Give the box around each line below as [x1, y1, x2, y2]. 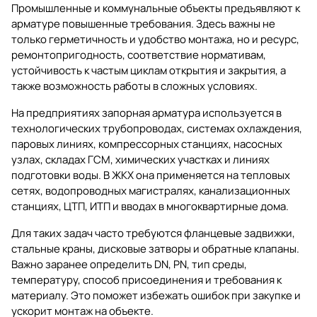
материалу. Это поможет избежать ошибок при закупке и [11, 287, 301, 303]
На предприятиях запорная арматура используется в [11, 105, 282, 120]
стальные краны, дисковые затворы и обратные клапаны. [11, 241, 299, 256]
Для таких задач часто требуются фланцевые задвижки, [11, 225, 295, 241]
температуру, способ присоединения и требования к [11, 272, 282, 287]
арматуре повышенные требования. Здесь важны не [11, 16, 275, 31]
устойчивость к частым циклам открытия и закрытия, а [11, 62, 286, 78]
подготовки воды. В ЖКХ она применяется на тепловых [11, 167, 290, 183]
